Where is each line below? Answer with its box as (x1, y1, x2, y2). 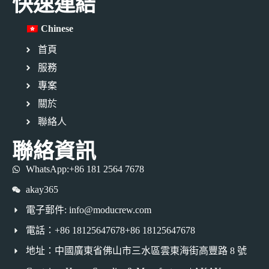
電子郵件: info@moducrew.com (25, 204, 151, 215)
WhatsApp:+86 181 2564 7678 (25, 163, 144, 174)
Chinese (41, 23, 73, 34)
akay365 (25, 184, 58, 195)
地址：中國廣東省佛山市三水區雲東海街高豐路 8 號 (25, 245, 247, 256)
